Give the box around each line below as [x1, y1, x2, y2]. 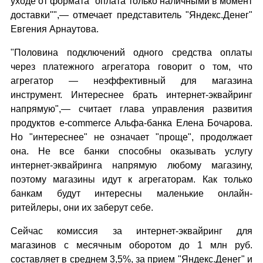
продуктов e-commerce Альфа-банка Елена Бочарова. [11, 118, 252, 128]
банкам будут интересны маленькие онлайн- [11, 188, 252, 198]
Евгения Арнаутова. [11, 24, 99, 34]
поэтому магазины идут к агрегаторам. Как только [11, 174, 252, 184]
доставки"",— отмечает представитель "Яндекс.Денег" [11, 10, 252, 20]
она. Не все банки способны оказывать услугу [11, 146, 252, 156]
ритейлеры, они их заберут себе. [11, 203, 153, 213]
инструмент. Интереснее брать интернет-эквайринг [11, 90, 252, 100]
